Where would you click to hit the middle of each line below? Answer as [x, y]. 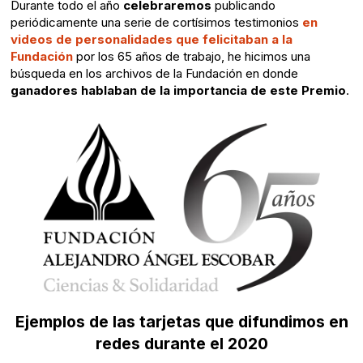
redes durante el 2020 [181, 343]
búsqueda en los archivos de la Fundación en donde [154, 74]
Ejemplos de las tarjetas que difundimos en [181, 321]
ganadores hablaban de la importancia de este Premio [178, 91]
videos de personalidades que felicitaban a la [151, 40]
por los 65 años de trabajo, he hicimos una [191, 57]
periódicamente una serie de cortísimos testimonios [154, 23]
